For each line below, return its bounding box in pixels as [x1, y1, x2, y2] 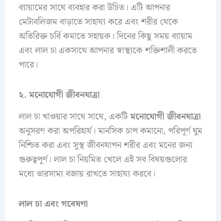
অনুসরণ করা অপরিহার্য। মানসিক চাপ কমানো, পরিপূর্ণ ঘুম [18, 124, 202, 139]
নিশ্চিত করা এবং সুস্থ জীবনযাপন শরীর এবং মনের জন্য [18, 138, 192, 153]
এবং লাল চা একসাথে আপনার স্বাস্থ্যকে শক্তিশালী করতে [18, 43, 197, 58]
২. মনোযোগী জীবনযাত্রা [18, 87, 100, 102]
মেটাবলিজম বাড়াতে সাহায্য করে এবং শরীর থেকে [18, 15, 178, 30]
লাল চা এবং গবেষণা [18, 196, 88, 211]
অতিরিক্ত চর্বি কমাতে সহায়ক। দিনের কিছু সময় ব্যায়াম [18, 29, 192, 44]
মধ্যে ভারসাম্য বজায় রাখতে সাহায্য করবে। [18, 167, 155, 182]
